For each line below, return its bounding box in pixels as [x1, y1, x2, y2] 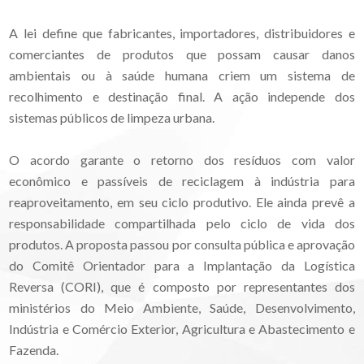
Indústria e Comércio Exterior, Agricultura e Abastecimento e [9, 320, 355, 336]
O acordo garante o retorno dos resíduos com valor [9, 151, 355, 167]
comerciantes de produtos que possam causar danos [9, 45, 355, 62]
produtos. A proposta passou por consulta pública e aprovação [9, 236, 355, 252]
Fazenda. [9, 341, 59, 357]
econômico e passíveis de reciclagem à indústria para [9, 172, 355, 188]
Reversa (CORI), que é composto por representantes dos [9, 278, 355, 294]
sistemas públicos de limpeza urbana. [9, 109, 215, 125]
